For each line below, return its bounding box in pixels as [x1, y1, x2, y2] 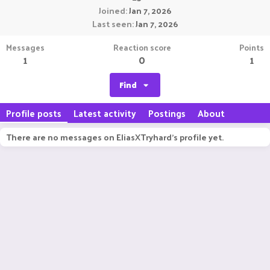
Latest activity [74, 105, 136, 121]
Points [239, 40, 264, 55]
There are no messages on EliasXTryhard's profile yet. [6, 130, 224, 145]
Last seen [92, 16, 132, 31]
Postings [148, 105, 186, 121]
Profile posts [6, 105, 61, 121]
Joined [99, 3, 125, 18]
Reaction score [113, 40, 171, 55]
